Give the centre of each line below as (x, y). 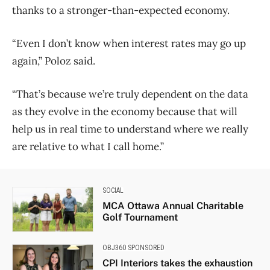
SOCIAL (113, 190)
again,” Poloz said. (54, 61)
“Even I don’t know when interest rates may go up (129, 43)
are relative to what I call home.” (88, 146)
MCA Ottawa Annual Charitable (173, 206)
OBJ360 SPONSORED (133, 247)
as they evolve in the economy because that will (125, 111)
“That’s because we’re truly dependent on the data (130, 94)
